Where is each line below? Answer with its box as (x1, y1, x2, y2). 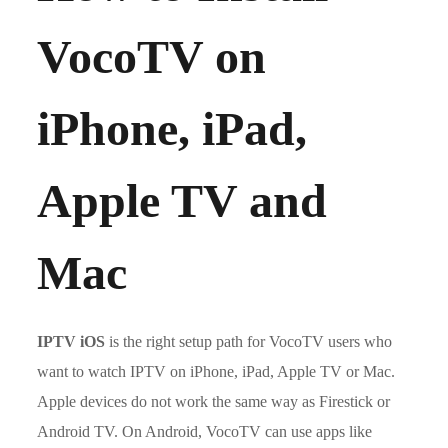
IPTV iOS (37, 333, 106, 351)
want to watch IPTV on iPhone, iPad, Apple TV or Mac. (37, 363, 396, 381)
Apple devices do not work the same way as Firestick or (37, 393, 391, 411)
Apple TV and (37, 174, 328, 228)
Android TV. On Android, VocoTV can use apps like (37, 423, 373, 441)
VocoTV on (37, 30, 267, 84)
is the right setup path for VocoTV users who (105, 333, 393, 351)
